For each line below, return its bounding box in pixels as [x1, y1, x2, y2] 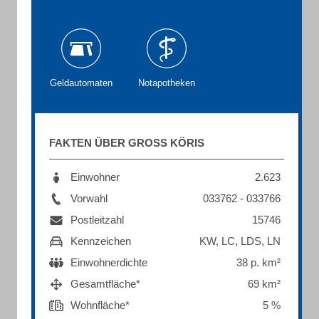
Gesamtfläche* [70, 278, 140, 290]
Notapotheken [138, 78, 195, 88]
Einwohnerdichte [70, 256, 147, 268]
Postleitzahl [70, 214, 124, 226]
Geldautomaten [50, 78, 113, 88]
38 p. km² [236, 256, 281, 268]
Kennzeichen [70, 235, 131, 247]
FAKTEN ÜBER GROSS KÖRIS [49, 137, 197, 149]
